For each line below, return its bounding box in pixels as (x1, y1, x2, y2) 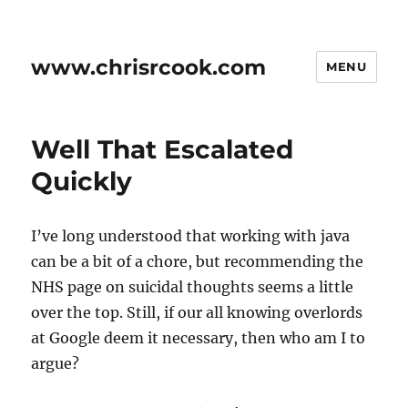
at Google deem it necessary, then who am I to (31, 329, 366, 347)
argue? (31, 354, 80, 372)
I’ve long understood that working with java (31, 227, 351, 245)
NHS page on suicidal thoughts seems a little (31, 278, 354, 296)
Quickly (31, 166, 133, 197)
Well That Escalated (31, 134, 294, 165)
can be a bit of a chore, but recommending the (31, 252, 364, 270)
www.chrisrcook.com (31, 54, 267, 80)
